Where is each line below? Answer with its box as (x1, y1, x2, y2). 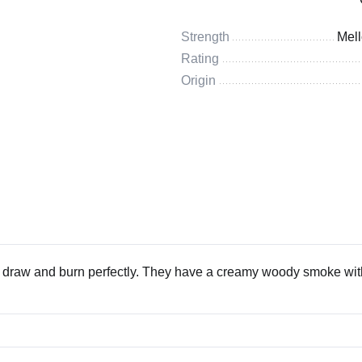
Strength (181, 30, 229, 44)
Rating (181, 52, 219, 65)
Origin (181, 74, 216, 87)
